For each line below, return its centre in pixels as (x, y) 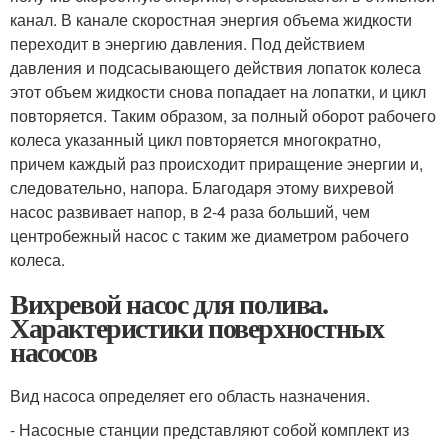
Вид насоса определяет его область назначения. (190, 396)
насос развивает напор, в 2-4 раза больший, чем (190, 212)
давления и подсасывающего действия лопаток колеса (215, 68)
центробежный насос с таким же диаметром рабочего (209, 236)
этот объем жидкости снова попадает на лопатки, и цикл (218, 92)
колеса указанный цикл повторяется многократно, (195, 140)
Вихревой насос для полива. (169, 304)
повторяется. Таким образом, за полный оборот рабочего (223, 116)
